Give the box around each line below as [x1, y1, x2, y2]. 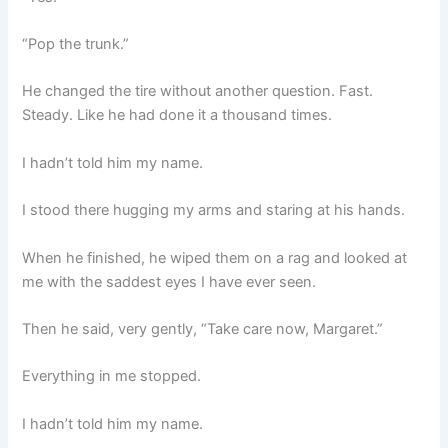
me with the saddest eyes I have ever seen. [22, 272, 317, 291]
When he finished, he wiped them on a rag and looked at [22, 248, 408, 267]
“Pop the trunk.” [22, 35, 130, 54]
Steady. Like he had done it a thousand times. [22, 106, 333, 125]
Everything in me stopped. [22, 367, 202, 386]
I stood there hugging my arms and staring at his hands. [22, 201, 406, 220]
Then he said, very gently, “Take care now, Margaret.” [22, 319, 384, 338]
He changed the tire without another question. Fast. [22, 82, 374, 101]
